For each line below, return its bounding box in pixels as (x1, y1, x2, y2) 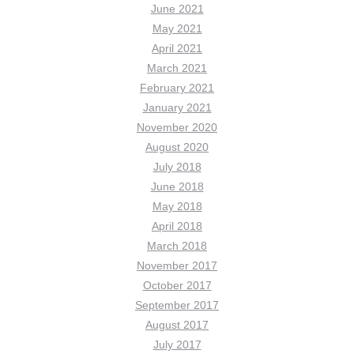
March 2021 (147, 62, 207, 74)
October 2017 (142, 279, 212, 292)
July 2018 (153, 160, 201, 173)
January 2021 (142, 101, 212, 114)
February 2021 (140, 81, 214, 94)
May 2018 (152, 200, 202, 213)
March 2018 (147, 239, 207, 252)
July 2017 (153, 338, 201, 351)
